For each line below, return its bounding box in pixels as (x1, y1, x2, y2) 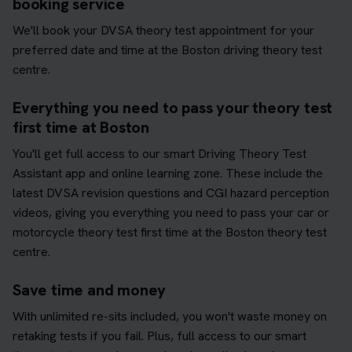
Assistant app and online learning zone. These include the (13, 164, 323, 181)
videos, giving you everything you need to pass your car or (13, 203, 329, 221)
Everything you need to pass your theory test (13, 97, 333, 118)
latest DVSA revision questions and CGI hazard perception (13, 184, 329, 201)
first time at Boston (13, 116, 150, 137)
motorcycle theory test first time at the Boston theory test (13, 223, 327, 240)
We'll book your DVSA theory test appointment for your (13, 21, 314, 38)
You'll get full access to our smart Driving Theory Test (13, 145, 306, 162)
